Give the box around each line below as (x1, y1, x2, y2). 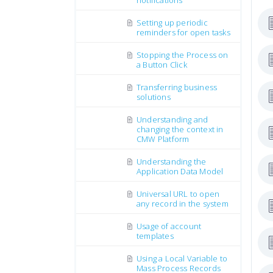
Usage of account (136, 221, 202, 232)
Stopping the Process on (136, 49, 229, 60)
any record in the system (136, 198, 229, 209)
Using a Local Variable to (136, 253, 227, 264)
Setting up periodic (136, 17, 208, 28)
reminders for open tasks (136, 27, 230, 38)
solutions (136, 91, 171, 102)
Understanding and (136, 114, 208, 125)
